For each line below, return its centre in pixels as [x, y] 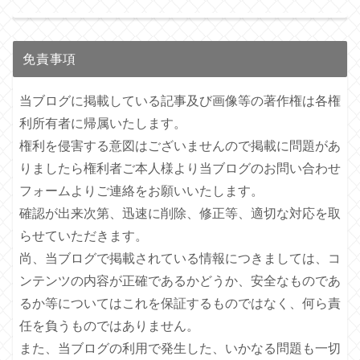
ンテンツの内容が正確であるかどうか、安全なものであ [180, 280]
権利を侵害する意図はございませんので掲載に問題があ [180, 145]
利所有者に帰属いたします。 [103, 123]
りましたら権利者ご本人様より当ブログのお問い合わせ [180, 168]
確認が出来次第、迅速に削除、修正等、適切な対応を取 [180, 213]
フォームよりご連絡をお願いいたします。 [141, 190]
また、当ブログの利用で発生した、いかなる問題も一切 [180, 348]
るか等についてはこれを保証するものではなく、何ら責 [180, 303]
